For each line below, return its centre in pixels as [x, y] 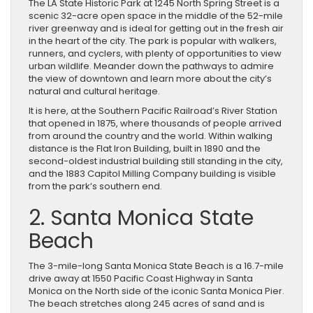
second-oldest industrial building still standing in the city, [156, 161]
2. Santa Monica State [141, 218]
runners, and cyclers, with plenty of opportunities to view [155, 53]
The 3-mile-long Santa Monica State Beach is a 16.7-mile [156, 265]
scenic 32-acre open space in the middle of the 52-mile [156, 15]
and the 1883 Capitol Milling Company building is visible [152, 173]
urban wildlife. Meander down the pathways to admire [151, 66]
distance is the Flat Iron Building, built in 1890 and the [145, 148]
